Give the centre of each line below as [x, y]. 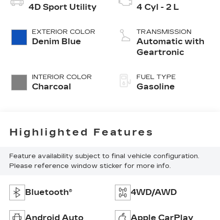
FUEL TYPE [156, 77]
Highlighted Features [81, 132]
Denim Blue [56, 42]
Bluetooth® [48, 192]
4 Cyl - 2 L [158, 7]
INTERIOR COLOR [62, 77]
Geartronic [160, 53]
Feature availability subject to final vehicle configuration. [104, 156]
